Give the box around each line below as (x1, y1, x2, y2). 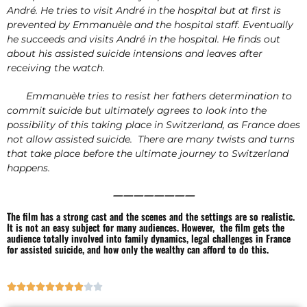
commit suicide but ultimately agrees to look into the (7, 103, 267, 116)
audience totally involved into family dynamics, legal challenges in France (7, 230, 291, 245)
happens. (7, 161, 50, 174)
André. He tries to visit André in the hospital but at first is (7, 3, 281, 16)
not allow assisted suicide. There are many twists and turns (7, 132, 295, 145)
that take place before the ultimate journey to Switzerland (7, 147, 288, 160)
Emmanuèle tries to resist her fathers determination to (7, 89, 292, 102)
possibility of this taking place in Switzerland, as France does (7, 118, 300, 131)
